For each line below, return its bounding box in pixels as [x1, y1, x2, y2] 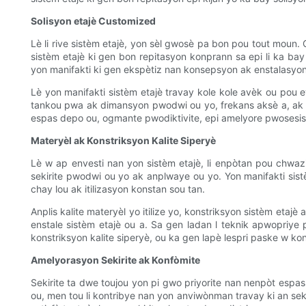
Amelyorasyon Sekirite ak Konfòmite [31, 254, 200, 266]
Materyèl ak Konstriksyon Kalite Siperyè [31, 135, 216, 147]
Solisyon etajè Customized [31, 15, 156, 27]
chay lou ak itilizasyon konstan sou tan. [31, 183, 205, 195]
